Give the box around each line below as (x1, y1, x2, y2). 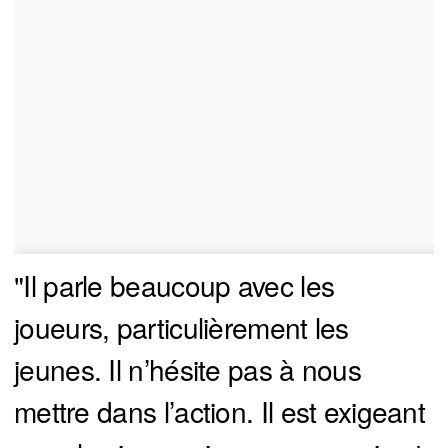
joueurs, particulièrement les (14, 306, 349, 347)
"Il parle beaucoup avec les (14, 264, 335, 305)
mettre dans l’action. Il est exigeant (14, 390, 426, 431)
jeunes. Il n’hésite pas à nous (14, 348, 361, 389)
